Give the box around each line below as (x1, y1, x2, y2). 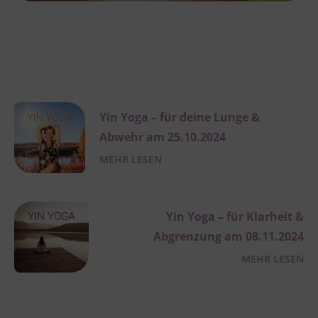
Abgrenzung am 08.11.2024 (153, 228, 304, 244)
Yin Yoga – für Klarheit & (166, 208, 304, 224)
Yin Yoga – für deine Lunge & (99, 109, 260, 125)
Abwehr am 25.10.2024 (99, 128, 226, 145)
